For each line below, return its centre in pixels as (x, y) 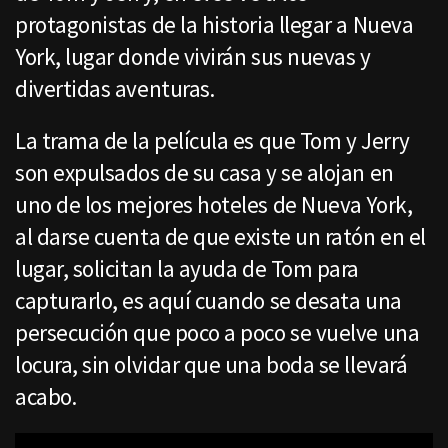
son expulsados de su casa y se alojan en (204, 173)
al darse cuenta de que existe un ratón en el (220, 237)
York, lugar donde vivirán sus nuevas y (193, 57)
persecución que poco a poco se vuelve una (217, 333)
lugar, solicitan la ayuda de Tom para (187, 269)
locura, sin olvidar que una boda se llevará (211, 365)
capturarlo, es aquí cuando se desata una (208, 301)
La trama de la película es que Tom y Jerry (212, 141)
